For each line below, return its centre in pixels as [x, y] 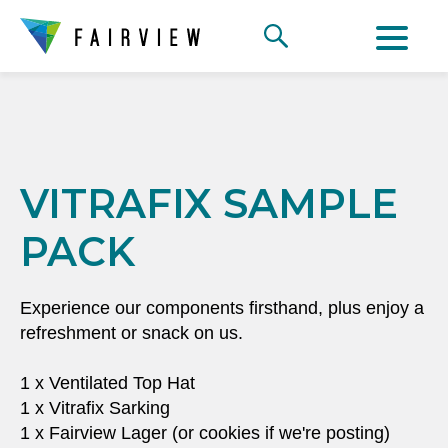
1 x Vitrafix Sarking [95, 408]
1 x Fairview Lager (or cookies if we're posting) [205, 433]
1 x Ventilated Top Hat [107, 383]
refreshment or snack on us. [131, 333]
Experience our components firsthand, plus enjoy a [222, 308]
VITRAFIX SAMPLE [209, 203]
